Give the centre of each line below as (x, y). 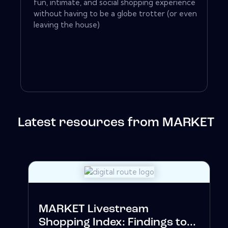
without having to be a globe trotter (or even (115, 14)
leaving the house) (67, 25)
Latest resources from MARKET (116, 123)
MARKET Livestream (94, 210)
